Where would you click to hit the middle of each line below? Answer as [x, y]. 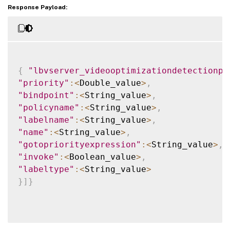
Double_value [110, 83]
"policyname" [49, 107]
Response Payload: [37, 7]
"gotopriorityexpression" [80, 144]
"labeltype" [46, 169]
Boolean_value [103, 157]
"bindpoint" [46, 95]
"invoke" [39, 157]
